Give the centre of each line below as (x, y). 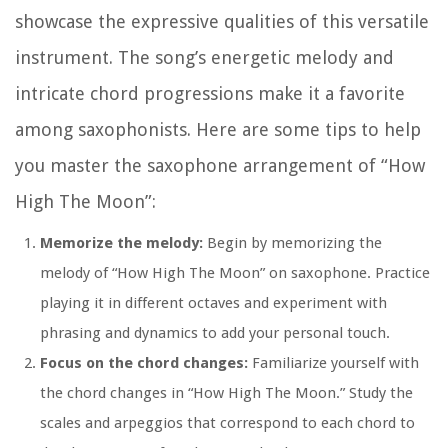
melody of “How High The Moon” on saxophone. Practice (235, 273)
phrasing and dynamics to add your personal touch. (215, 333)
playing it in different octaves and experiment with (213, 303)
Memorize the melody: (121, 243)
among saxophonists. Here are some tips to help (218, 130)
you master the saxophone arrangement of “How (220, 166)
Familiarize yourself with (333, 363)
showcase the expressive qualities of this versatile (222, 22)
